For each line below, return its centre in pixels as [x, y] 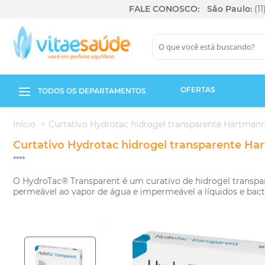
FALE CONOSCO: [164, 9]
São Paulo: [230, 9]
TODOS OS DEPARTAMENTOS [92, 91]
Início [24, 124]
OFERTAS [198, 90]
